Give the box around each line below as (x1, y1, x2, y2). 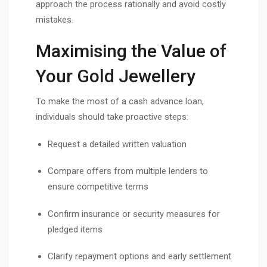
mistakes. (36, 14, 73, 25)
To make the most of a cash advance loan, (36, 96, 204, 107)
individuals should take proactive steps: (36, 111, 188, 123)
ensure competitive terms (48, 181, 148, 193)
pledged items (48, 223, 103, 235)
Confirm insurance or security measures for (48, 208, 220, 219)
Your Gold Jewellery (36, 66, 195, 87)
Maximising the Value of (36, 41, 226, 62)
